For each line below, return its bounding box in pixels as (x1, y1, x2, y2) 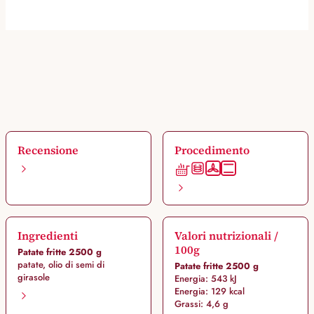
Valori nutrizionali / (174, 228, 278, 244)
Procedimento (174, 142, 250, 158)
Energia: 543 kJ (174, 272, 237, 286)
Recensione (18, 142, 78, 158)
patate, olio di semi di (18, 258, 104, 272)
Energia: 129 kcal (174, 285, 245, 299)
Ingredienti (18, 228, 78, 244)
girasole (18, 271, 50, 285)
